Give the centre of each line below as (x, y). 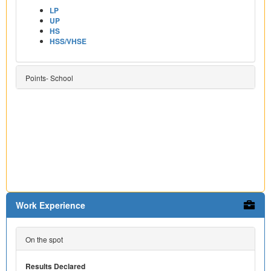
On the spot (44, 239)
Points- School (49, 77)
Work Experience (51, 205)
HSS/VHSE (68, 41)
